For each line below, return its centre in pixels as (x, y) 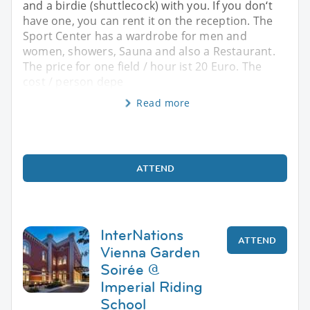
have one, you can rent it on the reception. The (148, 20)
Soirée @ (130, 269)
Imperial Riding (152, 286)
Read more (163, 102)
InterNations (142, 235)
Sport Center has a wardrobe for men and (135, 36)
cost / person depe (73, 81)
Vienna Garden (150, 252)
